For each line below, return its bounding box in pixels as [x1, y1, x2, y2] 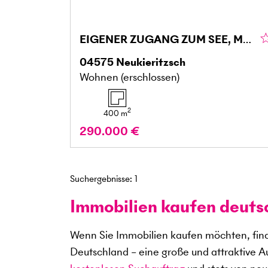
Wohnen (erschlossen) [80, 69, 179, 84]
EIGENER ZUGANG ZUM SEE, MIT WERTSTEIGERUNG [243, 31, 251, 47]
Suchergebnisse [70, 172, 130, 185]
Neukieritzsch [116, 54, 185, 69]
